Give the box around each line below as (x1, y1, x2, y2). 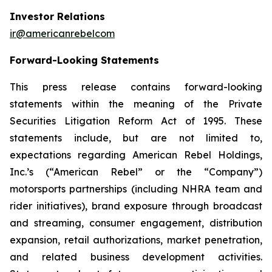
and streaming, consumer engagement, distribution (10, 216, 262, 229)
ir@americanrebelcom (10, 27, 115, 39)
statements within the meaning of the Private (10, 97, 262, 110)
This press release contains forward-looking (10, 80, 262, 93)
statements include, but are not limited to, (10, 131, 262, 144)
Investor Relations (10, 10, 105, 22)
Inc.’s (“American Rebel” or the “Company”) (10, 165, 262, 178)
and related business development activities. (10, 250, 262, 263)
